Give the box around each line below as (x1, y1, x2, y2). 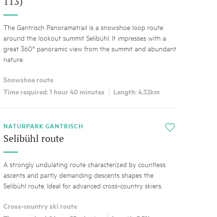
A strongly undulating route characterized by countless (3, 159, 166, 169)
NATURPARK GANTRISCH (3, 121, 83, 130)
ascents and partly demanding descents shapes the (3, 170, 154, 179)
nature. (3, 54, 26, 64)
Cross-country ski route (3, 201, 77, 211)
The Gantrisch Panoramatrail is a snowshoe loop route (3, 22, 163, 32)
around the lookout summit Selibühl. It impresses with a (3, 33, 166, 43)
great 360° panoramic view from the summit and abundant (3, 44, 176, 53)
